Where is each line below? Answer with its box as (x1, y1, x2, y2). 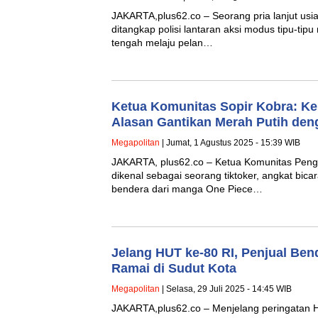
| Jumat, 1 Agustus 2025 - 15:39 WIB (160, 137, 300, 148)
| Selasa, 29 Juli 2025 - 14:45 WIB (160, 283, 292, 294)
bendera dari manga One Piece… (111, 182, 263, 194)
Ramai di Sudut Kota (111, 261, 236, 275)
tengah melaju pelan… (111, 36, 213, 48)
